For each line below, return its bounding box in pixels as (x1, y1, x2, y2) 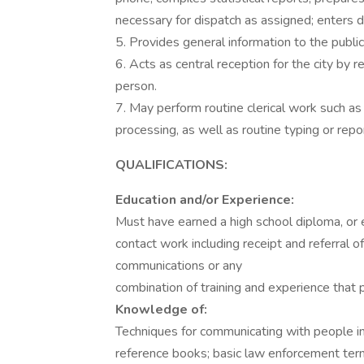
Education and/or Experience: (115, 191, 294, 209)
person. (115, 77, 157, 95)
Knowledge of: (115, 301, 207, 318)
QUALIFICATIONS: (115, 156, 227, 174)
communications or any (115, 257, 245, 275)
